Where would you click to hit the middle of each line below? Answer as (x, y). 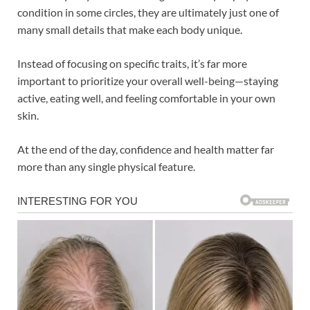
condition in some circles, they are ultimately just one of (148, 12)
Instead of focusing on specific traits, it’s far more (132, 63)
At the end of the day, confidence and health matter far (146, 149)
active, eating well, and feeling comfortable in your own (146, 98)
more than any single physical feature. (106, 166)
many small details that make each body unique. (130, 29)
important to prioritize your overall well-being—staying (148, 80)
